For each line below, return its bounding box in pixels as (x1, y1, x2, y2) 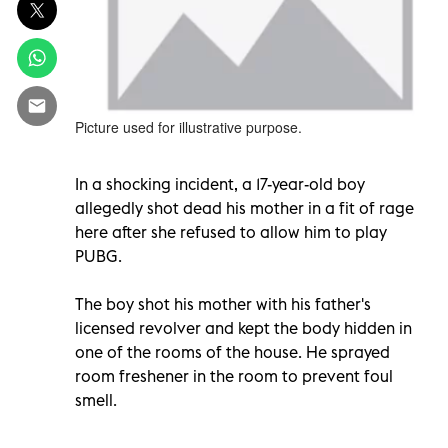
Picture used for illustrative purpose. (75, 116, 302, 137)
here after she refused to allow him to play (75, 221, 387, 242)
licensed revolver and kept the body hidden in (75, 317, 412, 338)
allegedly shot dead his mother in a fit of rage (75, 197, 414, 218)
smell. (75, 389, 117, 410)
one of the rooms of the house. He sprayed (75, 341, 390, 362)
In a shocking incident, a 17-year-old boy (75, 173, 365, 194)
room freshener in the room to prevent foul (75, 365, 393, 386)
